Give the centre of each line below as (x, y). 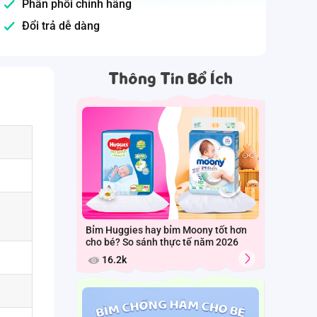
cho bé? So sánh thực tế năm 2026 (162, 242)
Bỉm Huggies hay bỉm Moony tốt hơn (166, 230)
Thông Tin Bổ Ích (171, 78)
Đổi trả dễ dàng (61, 25)
